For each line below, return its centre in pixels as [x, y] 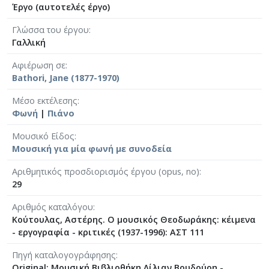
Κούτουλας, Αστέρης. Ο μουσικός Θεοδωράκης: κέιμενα [134, 219]
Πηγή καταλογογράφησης [64, 255]
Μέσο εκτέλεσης [45, 100]
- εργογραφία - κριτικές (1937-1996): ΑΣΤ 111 [108, 232]
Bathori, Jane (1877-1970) [66, 77]
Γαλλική [29, 42]
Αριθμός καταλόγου [53, 207]
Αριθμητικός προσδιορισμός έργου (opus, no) [106, 171]
